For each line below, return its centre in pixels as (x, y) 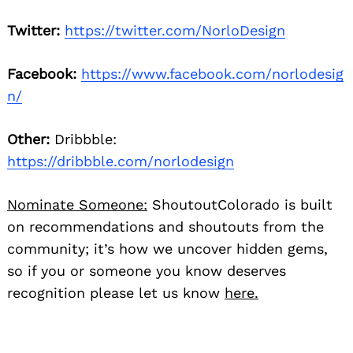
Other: (28, 139)
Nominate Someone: (77, 205)
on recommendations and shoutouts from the (165, 227)
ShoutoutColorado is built (240, 205)
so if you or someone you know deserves (147, 271)
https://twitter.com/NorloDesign (175, 31)
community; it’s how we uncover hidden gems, (167, 249)
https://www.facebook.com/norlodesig (212, 74)
